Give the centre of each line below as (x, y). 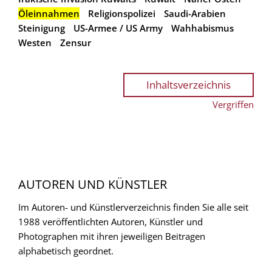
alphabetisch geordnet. (66, 250)
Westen (35, 42)
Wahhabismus (202, 28)
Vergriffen (233, 104)
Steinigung (42, 28)
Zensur (76, 42)
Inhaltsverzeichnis (189, 84)
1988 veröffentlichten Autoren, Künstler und (110, 221)
